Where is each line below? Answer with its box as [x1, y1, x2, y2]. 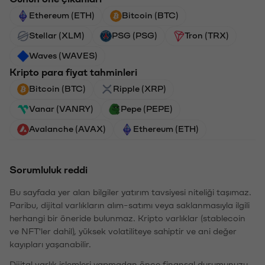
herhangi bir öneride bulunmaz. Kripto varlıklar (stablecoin [9, 214, 245, 223]
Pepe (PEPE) [121, 105, 173, 114]
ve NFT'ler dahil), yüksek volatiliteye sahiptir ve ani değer [9, 227, 237, 236]
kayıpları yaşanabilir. [9, 240, 91, 249]
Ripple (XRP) [113, 85, 166, 93]
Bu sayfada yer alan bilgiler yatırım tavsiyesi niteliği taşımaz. [9, 188, 251, 197]
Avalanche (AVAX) [29, 125, 106, 134]
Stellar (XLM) [29, 31, 85, 40]
